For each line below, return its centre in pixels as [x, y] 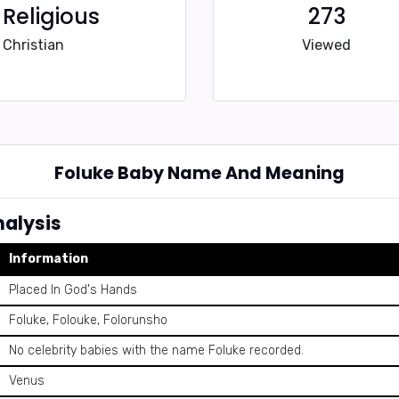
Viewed [326, 45]
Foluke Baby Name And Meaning [199, 173]
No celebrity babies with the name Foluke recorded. [156, 350]
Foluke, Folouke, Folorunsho [88, 320]
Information [49, 259]
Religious [51, 16]
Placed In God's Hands [73, 290]
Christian [33, 45]
